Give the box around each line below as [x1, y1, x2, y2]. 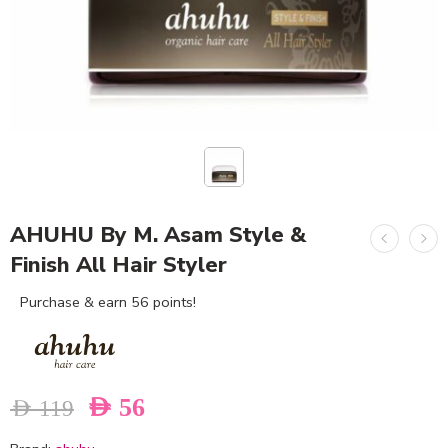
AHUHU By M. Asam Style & [10, 220, 306, 250]
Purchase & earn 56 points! [20, 292, 196, 312]
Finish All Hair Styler [10, 250, 227, 280]
